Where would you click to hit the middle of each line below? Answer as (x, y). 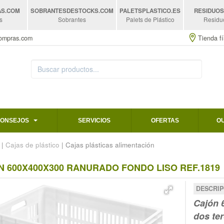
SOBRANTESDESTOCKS (65, 11)
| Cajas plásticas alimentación (107, 144)
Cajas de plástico (32, 144)
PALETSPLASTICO (145, 11)
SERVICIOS (94, 120)
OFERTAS (165, 120)
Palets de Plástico (150, 19)
